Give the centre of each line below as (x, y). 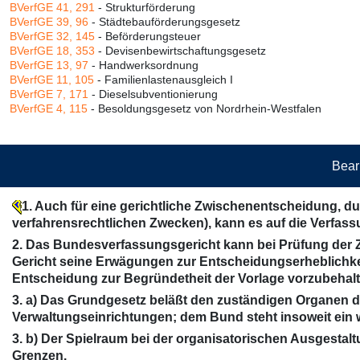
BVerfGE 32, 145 (52, 36)
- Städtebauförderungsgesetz (164, 22)
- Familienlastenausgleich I (164, 80)
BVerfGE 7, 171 (49, 94)
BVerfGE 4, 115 (49, 108)
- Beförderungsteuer (148, 36)
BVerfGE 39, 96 (49, 22)
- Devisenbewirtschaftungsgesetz (180, 51)
